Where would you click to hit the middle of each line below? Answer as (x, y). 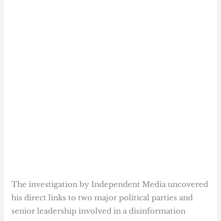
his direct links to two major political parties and (102, 197)
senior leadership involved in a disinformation (99, 211)
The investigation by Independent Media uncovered (110, 184)
